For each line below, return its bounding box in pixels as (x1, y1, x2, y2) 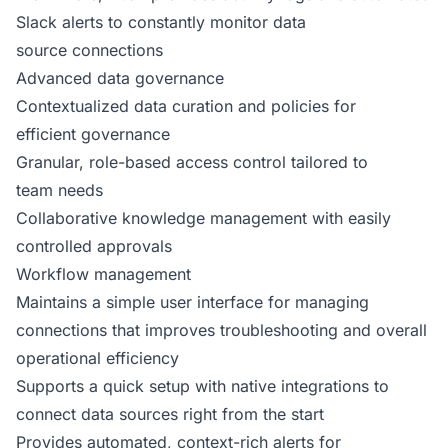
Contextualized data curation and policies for (16, 96, 356, 116)
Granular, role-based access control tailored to (16, 152, 368, 172)
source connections (16, 40, 163, 60)
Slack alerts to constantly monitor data (16, 12, 306, 32)
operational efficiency (16, 348, 179, 368)
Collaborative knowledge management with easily (16, 208, 391, 228)
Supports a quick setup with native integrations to (16, 376, 389, 396)
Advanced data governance (16, 68, 224, 88)
